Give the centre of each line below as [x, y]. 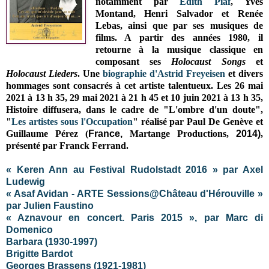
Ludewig [26, 181]
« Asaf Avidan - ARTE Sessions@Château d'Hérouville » [134, 193]
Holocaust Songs [208, 61]
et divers [244, 73]
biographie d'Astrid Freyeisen [164, 73]
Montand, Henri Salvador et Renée [179, 13]
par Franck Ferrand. [86, 145]
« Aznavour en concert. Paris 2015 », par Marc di [134, 217]
